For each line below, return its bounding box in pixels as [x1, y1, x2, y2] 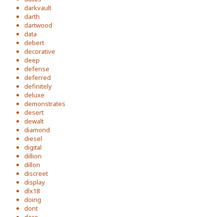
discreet [24, 169, 48, 178]
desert [24, 108, 44, 117]
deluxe [24, 91, 45, 99]
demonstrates [24, 99, 65, 108]
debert [24, 38, 44, 47]
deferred [24, 73, 51, 82]
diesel [24, 134, 42, 143]
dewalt [24, 117, 44, 125]
